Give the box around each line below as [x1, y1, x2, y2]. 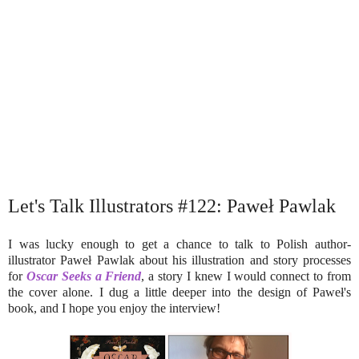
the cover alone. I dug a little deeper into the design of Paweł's [8, 284, 351, 299]
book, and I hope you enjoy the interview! [8, 301, 220, 315]
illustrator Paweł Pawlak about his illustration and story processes [8, 252, 351, 267]
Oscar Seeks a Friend [26, 268, 142, 283]
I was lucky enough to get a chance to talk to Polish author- [8, 236, 351, 251]
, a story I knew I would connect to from [141, 268, 352, 283]
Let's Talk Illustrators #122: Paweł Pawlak [8, 195, 336, 216]
